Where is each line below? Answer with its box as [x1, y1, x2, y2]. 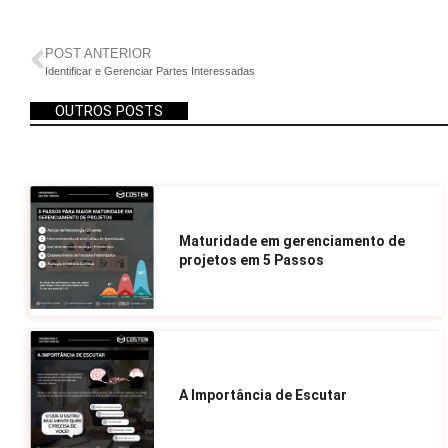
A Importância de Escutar [178, 386, 347, 403]
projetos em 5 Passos [178, 251, 324, 268]
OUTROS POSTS [55, 102, 163, 121]
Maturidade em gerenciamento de [178, 232, 405, 249]
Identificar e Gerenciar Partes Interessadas [45, 64, 255, 77]
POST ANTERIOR [45, 45, 151, 61]
